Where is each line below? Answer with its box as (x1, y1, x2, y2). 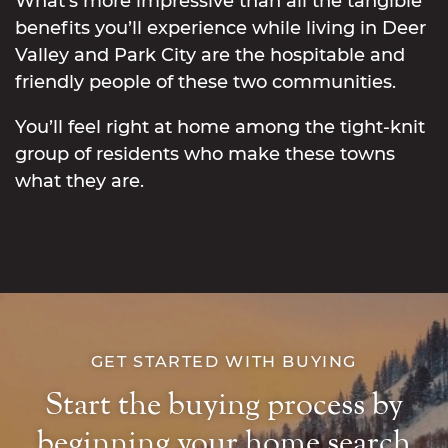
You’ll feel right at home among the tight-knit (15, 115, 425, 138)
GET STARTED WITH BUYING (90, 350, 358, 371)
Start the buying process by (45, 384, 403, 427)
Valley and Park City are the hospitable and (15, 43, 405, 66)
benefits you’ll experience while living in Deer (15, 16, 426, 39)
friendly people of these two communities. (15, 70, 396, 93)
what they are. (15, 169, 144, 192)
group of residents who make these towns (15, 142, 395, 165)
